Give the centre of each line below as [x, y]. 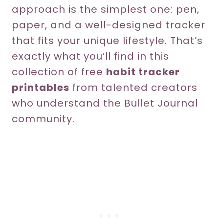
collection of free [59, 72]
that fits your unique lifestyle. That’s [107, 41]
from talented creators [133, 88]
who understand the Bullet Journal [105, 103]
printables [41, 88]
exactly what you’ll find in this [90, 56]
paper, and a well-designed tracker [109, 25]
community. [43, 119]
